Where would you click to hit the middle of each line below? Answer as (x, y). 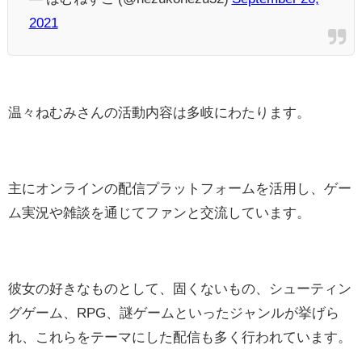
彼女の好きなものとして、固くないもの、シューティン (180, 288)
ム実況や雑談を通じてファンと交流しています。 (159, 212)
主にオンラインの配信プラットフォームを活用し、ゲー (180, 187)
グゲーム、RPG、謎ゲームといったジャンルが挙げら (174, 312)
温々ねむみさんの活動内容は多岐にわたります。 (159, 112)
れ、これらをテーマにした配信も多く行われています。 (180, 336)
